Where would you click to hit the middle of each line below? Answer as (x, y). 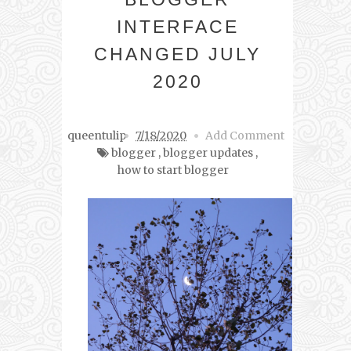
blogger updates (208, 153)
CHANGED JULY (177, 54)
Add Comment (245, 136)
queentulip (97, 136)
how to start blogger (173, 170)
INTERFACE (177, 27)
